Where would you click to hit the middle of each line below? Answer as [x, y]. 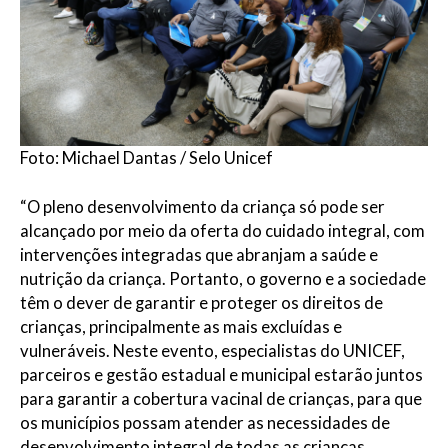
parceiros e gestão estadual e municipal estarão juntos [221, 375]
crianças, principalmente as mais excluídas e [181, 327]
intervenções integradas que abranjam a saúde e [199, 255]
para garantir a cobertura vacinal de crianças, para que [221, 399]
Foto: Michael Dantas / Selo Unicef [146, 158]
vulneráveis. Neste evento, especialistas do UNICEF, [212, 351]
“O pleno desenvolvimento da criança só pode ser [202, 207]
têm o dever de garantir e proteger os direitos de [201, 303]
